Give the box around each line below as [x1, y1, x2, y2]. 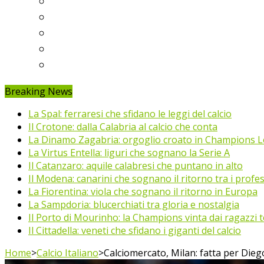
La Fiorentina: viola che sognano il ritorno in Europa [28, 184, 258, 198]
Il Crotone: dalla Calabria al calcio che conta [28, 120, 217, 133]
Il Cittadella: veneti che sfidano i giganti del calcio [28, 223, 241, 237]
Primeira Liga [52, 24, 119, 40]
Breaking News [5, 84, 72, 98]
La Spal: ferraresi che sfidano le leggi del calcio [28, 107, 232, 120]
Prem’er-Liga [52, 39, 117, 56]
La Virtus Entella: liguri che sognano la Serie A [28, 146, 230, 159]
